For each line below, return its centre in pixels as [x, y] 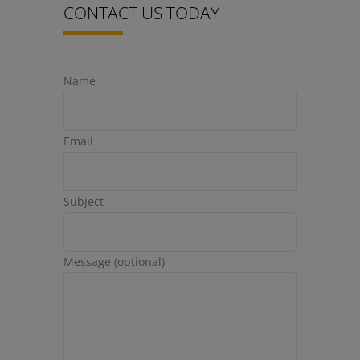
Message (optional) [114, 262]
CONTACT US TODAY [141, 13]
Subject [84, 202]
